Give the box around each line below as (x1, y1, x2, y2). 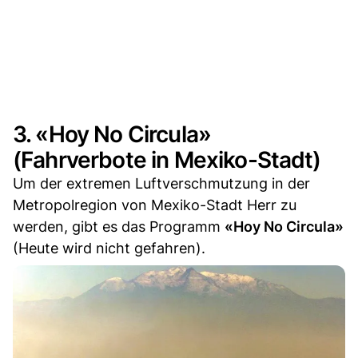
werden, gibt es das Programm (13, 217, 225, 235)
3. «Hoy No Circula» (13, 120, 212, 148)
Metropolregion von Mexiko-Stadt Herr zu (13, 196, 296, 213)
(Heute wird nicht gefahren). (13, 239, 205, 257)
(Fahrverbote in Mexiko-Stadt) (13, 145, 321, 173)
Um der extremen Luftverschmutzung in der (13, 174, 310, 192)
